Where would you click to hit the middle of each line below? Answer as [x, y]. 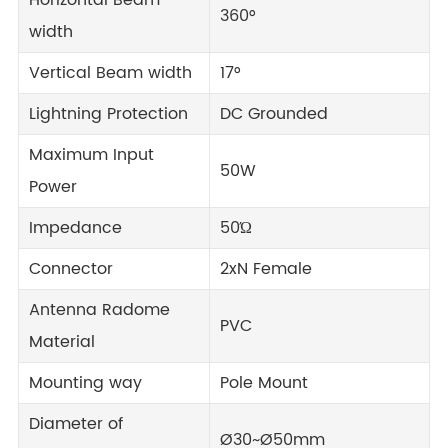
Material [62, 342]
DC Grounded [274, 114]
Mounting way [85, 383]
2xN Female [266, 269]
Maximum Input [91, 155]
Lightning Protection [108, 114]
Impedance [75, 228]
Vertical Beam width [110, 73]
